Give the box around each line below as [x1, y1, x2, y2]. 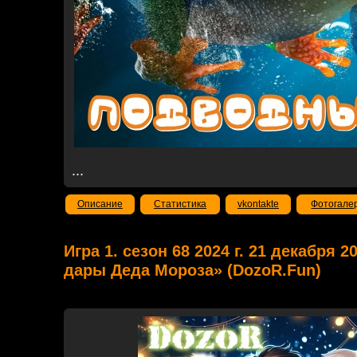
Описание [77, 198, 123, 210]
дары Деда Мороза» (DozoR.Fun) [64, 261, 321, 279]
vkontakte [237, 198, 279, 210]
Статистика [154, 198, 206, 210]
